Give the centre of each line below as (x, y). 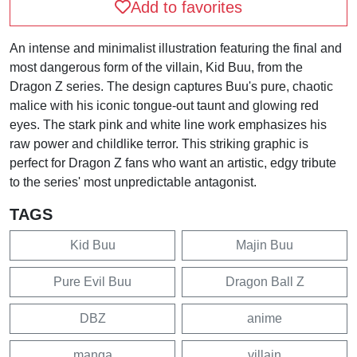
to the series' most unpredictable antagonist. (133, 182)
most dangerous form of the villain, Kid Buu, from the (156, 67)
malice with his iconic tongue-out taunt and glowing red (164, 105)
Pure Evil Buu (92, 281)
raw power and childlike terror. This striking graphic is (159, 143)
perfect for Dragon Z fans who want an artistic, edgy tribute (173, 163)
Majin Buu (265, 245)
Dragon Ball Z (265, 281)
